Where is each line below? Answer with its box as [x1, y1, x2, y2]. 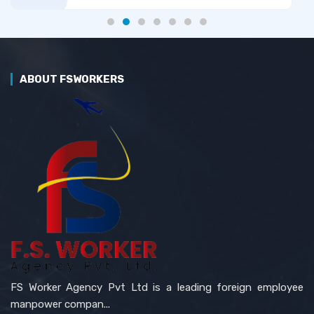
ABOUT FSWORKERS [20, 73, 124, 86]
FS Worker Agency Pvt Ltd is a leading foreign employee [11, 280, 303, 294]
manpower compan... [11, 297, 110, 310]
